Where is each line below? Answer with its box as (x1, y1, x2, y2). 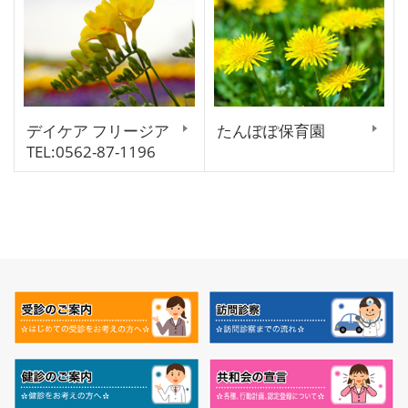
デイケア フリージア (26, 120, 169, 142)
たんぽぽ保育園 (216, 120, 325, 142)
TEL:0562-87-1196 (26, 141, 156, 163)
